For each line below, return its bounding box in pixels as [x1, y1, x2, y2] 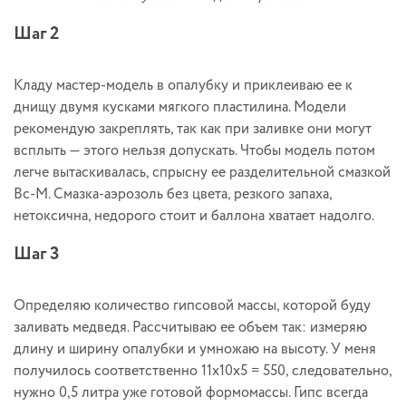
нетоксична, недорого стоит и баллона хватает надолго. [14, 206, 374, 227]
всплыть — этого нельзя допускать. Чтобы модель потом [14, 140, 375, 162]
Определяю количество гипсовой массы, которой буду [14, 295, 371, 317]
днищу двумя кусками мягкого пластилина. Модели [14, 97, 346, 119]
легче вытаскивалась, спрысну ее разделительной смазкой [14, 162, 391, 184]
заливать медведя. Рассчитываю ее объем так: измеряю [14, 317, 367, 339]
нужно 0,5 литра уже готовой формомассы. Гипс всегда [14, 382, 368, 404]
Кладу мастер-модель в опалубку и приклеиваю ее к [14, 75, 353, 97]
